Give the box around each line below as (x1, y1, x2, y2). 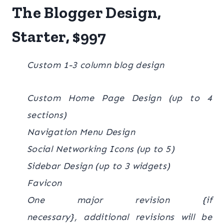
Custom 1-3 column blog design (27, 59, 164, 70)
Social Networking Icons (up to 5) (27, 143, 174, 154)
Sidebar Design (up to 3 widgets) (27, 160, 170, 171)
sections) (27, 109, 67, 120)
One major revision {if (27, 194, 212, 205)
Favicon (27, 177, 62, 188)
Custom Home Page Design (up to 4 (27, 92, 212, 103)
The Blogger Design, (12, 2, 161, 22)
